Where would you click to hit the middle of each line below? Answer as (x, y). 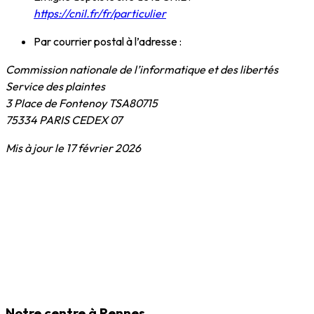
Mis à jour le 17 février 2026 (73, 148)
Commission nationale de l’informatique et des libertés (142, 69)
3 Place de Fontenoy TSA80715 (82, 103)
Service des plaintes (55, 86)
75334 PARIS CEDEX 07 (64, 120)
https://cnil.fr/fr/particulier (100, 13)
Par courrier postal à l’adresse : (109, 41)
